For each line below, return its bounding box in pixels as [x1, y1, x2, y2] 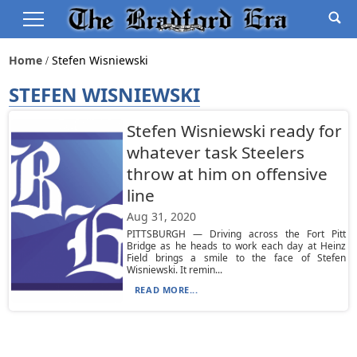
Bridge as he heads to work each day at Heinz [126, 239, 347, 253]
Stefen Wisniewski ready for [126, 120, 342, 142]
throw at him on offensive [126, 163, 328, 185]
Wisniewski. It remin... [126, 263, 222, 277]
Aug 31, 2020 [126, 209, 196, 224]
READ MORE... [134, 284, 198, 296]
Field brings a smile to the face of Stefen [126, 251, 347, 265]
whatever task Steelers [126, 141, 304, 163]
